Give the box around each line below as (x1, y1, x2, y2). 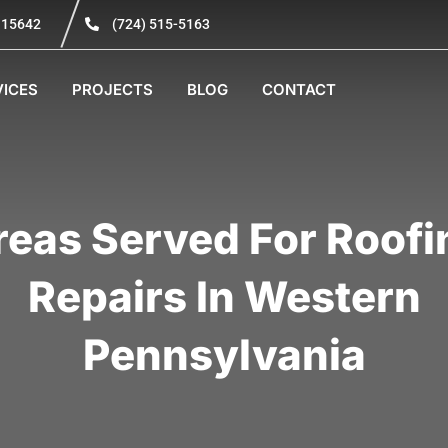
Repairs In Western (27, 271, 421, 322)
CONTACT (262, 80, 336, 99)
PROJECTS (72, 80, 153, 99)
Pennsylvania (82, 329, 366, 380)
